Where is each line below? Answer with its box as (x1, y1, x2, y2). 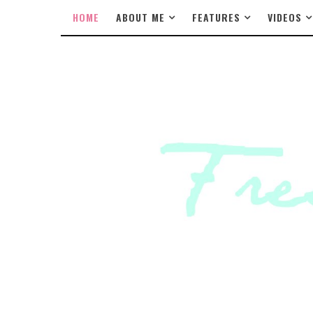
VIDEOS (268, 10, 302, 24)
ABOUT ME (116, 10, 165, 24)
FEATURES (192, 10, 240, 24)
